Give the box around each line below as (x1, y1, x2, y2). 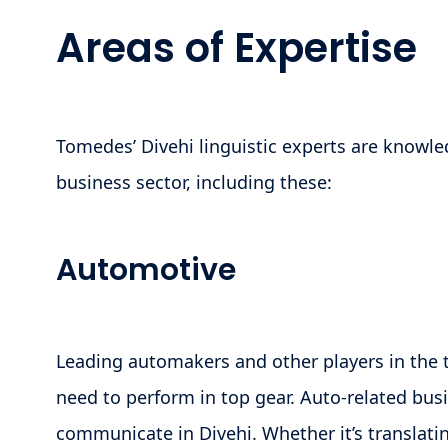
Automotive (56, 248, 236, 291)
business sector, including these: (56, 169, 332, 194)
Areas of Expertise (56, 19, 417, 76)
